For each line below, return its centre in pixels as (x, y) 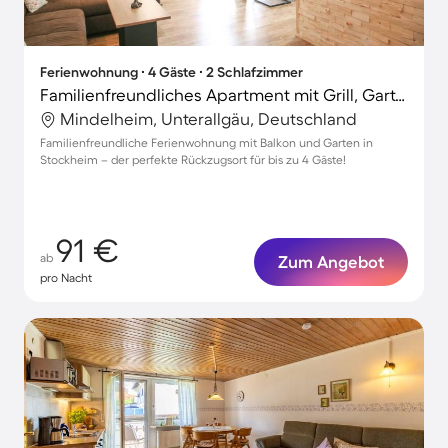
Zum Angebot (331, 261)
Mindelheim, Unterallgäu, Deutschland (208, 118)
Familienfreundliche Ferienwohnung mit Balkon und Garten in (206, 142)
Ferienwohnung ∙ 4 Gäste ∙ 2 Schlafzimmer (171, 72)
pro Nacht (66, 277)
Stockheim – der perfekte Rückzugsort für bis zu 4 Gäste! (193, 159)
